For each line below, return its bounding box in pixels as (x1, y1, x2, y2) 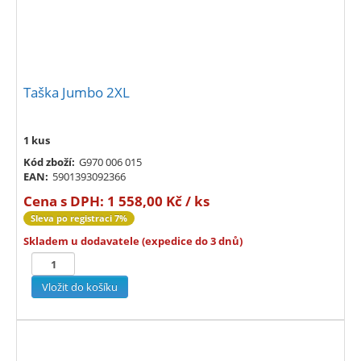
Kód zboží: (23, 155, 75, 170)
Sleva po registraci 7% (31, 212, 127, 225)
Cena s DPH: (23, 192, 107, 211)
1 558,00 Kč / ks (107, 192, 210, 211)
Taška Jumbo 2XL (23, 83, 130, 102)
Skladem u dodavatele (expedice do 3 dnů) (23, 234, 243, 249)
